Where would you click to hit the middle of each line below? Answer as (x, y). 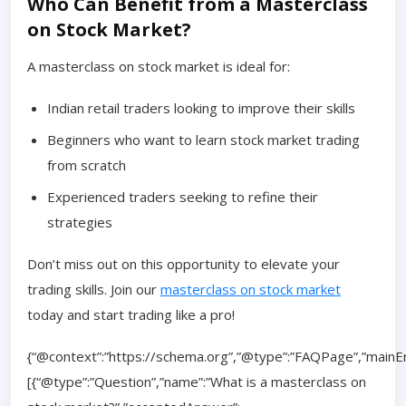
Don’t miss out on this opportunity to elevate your (184, 263)
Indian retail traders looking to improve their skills (201, 107)
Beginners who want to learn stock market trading (203, 139)
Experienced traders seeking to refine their (183, 196)
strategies (80, 222)
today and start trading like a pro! (131, 314)
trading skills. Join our (94, 289)
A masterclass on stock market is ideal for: (159, 66)
